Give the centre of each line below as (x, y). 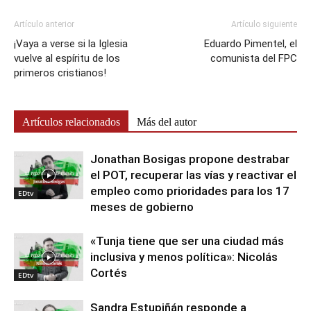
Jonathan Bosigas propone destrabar (190, 159)
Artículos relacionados (71, 122)
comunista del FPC (254, 59)
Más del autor (167, 122)
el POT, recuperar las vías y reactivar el (193, 175)
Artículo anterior (44, 25)
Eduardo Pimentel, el (251, 44)
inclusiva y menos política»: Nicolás (184, 257)
